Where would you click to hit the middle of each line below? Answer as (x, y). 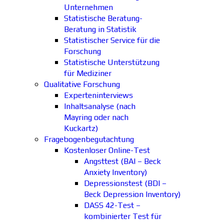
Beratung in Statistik (100, 29)
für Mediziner (88, 73)
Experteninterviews (98, 95)
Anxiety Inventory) (115, 172)
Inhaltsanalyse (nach (100, 106)
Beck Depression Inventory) (132, 194)
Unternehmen (88, 7)
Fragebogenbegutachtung (89, 139)
